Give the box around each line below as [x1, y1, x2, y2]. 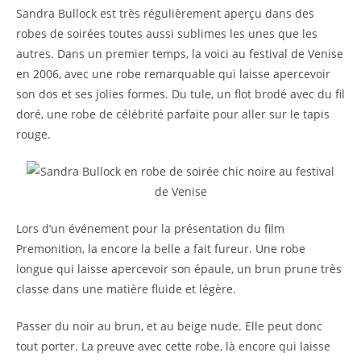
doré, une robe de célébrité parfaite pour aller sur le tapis [16, 106, 330, 122]
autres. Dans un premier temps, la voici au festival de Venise [16, 46, 343, 61]
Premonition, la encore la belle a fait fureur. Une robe [16, 241, 305, 256]
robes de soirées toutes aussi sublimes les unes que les [16, 26, 317, 41]
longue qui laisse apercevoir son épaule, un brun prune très [16, 261, 342, 276]
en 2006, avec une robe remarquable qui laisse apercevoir [16, 66, 330, 81]
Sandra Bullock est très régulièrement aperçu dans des [16, 6, 314, 21]
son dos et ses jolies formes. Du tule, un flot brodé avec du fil [16, 86, 345, 102]
